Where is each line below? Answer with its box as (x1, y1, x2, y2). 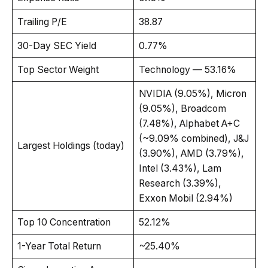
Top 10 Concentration (17, 216, 111, 228)
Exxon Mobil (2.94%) (138, 192, 233, 204)
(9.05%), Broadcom (138, 102, 226, 114)
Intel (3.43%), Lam (138, 162, 221, 174)
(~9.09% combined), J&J (138, 132, 249, 144)
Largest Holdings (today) (17, 139, 124, 151)
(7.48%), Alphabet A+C (138, 117, 240, 129)
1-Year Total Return (17, 240, 101, 252)
